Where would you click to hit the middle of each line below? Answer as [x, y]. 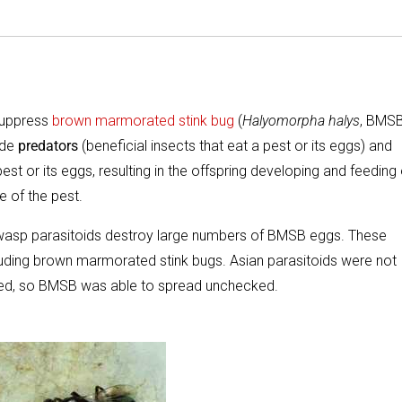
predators [48, 146]
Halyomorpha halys [301, 121]
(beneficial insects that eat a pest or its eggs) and [235, 146]
